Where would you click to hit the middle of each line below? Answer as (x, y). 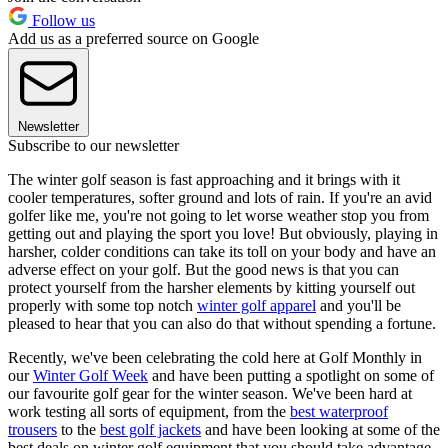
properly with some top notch (102, 306)
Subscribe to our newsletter (93, 146)
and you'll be (358, 306)
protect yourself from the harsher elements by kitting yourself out (211, 288)
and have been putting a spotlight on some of (291, 376)
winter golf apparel (256, 306)
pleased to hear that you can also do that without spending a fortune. (224, 324)
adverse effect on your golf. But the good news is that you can (203, 270)
